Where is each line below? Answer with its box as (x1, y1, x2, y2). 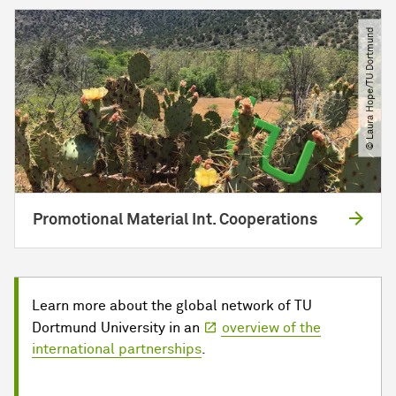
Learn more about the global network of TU (32, 298, 312, 313)
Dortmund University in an (32, 320, 203, 335)
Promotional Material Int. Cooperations (33, 211, 317, 228)
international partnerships (32, 341, 202, 356)
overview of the (222, 320, 321, 335)
